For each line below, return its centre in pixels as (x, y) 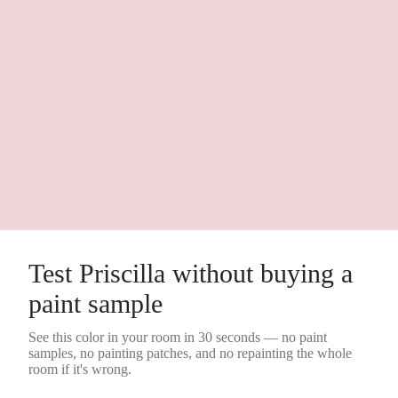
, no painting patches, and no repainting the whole (212, 353)
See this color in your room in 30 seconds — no (164, 337)
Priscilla (122, 273)
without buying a (259, 273)
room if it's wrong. (80, 369)
